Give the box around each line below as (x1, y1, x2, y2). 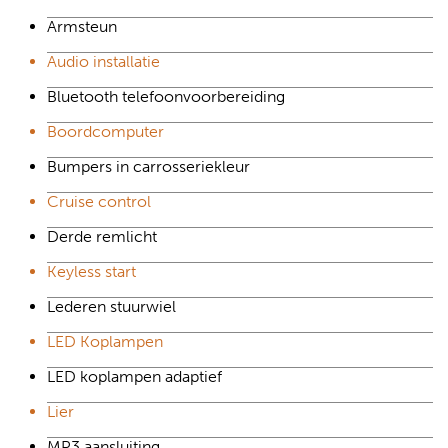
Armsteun (47, 16, 117, 36)
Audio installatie (47, 51, 160, 71)
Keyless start (47, 261, 136, 281)
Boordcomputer (47, 121, 164, 141)
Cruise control (47, 191, 151, 211)
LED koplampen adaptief (47, 366, 222, 386)
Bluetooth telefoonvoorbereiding (47, 86, 285, 106)
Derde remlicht (47, 226, 157, 246)
